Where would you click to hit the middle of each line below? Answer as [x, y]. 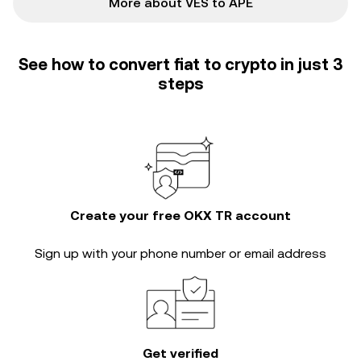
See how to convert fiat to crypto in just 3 [180, 64]
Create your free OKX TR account [180, 216]
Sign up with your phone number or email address [180, 253]
